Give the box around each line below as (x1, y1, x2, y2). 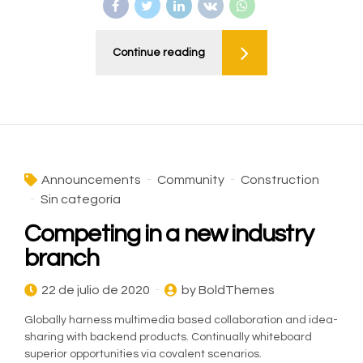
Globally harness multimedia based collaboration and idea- (24, 314, 338, 326)
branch (24, 245, 99, 271)
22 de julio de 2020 (41, 283, 150, 297)
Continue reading (113, 47, 205, 59)
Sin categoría (41, 192, 121, 206)
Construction (241, 173, 319, 186)
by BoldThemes (181, 283, 275, 297)
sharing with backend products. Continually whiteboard (24, 331, 312, 343)
